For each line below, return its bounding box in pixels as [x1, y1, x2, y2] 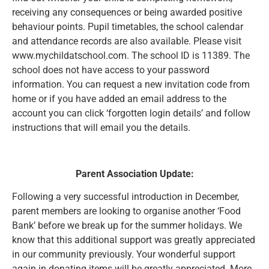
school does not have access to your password [12, 64, 210, 76]
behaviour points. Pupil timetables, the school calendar [12, 21, 243, 33]
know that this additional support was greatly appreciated [12, 234, 255, 246]
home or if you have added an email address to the [12, 93, 226, 105]
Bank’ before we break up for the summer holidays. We [12, 220, 242, 232]
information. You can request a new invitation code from [12, 79, 250, 91]
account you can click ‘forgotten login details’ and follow [12, 107, 250, 119]
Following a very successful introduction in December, [12, 191, 239, 203]
